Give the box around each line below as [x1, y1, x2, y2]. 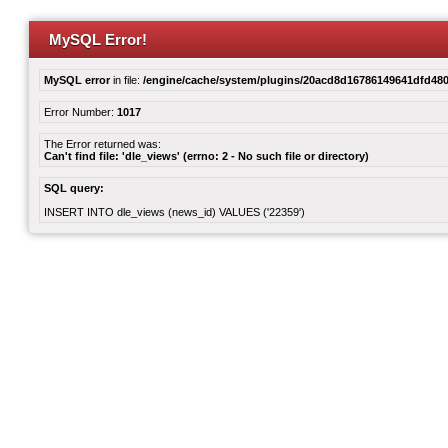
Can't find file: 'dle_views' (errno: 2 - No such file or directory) [44, 150, 369, 162]
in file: [110, 74, 143, 86]
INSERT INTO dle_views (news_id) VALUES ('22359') [44, 206, 305, 218]
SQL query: [44, 182, 104, 194]
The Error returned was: [44, 138, 161, 150]
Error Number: [44, 106, 117, 118]
